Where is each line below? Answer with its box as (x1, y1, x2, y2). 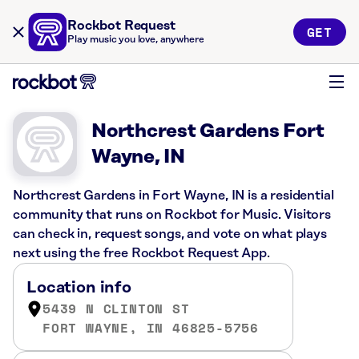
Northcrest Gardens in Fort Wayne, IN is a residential (13, 188, 334, 203)
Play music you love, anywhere (67, 34, 204, 45)
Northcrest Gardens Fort (91, 121, 325, 142)
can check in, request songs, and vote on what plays (13, 227, 327, 241)
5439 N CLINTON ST (42, 299, 190, 318)
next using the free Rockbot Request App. (13, 246, 270, 260)
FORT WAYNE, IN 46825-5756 (42, 318, 259, 337)
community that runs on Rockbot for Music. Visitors (13, 208, 331, 222)
